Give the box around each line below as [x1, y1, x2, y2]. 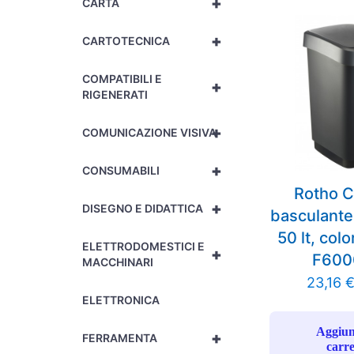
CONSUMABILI [82, 164, 160, 177]
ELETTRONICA [82, 293, 160, 307]
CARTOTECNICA [82, 34, 171, 47]
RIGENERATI [82, 88, 149, 101]
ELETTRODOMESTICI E [82, 239, 205, 253]
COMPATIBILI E [82, 72, 163, 85]
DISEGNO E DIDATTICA [82, 201, 204, 215]
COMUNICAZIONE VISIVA [82, 126, 217, 139]
